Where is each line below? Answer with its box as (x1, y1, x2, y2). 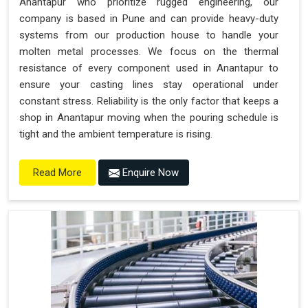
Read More (33, 166, 82, 179)
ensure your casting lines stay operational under (19, 78, 278, 91)
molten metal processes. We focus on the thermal (19, 45, 278, 58)
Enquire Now (120, 166, 179, 179)
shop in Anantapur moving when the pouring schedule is (19, 111, 278, 124)
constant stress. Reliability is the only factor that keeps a (19, 94, 278, 107)
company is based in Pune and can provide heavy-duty (19, 12, 278, 25)
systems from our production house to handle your (19, 28, 278, 41)
